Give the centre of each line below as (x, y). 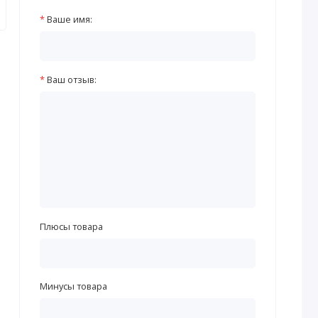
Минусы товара (73, 286)
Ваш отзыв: (71, 79)
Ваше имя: (69, 20)
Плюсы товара (71, 226)
